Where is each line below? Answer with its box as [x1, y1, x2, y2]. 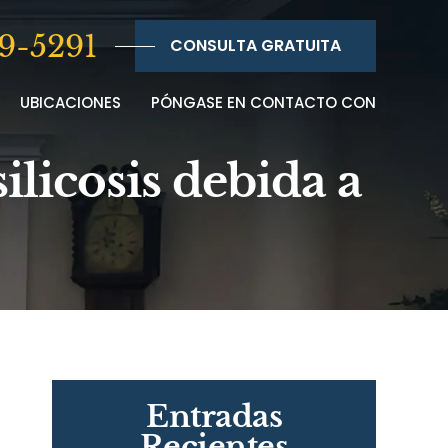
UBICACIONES [20, 92, 121, 113]
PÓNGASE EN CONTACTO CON [151, 92, 376, 113]
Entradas [146, 398, 282, 435]
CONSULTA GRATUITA [170, 34, 341, 57]
